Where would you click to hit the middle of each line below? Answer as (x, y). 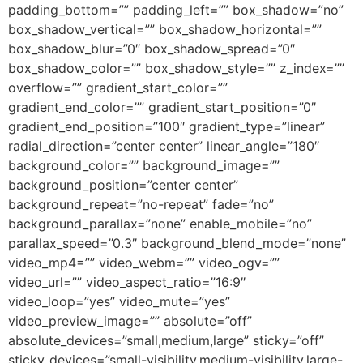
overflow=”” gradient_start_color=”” (118, 88)
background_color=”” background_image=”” (144, 165)
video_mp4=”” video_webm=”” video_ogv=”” (144, 263)
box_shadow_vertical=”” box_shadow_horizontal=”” (165, 29)
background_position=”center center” (123, 185)
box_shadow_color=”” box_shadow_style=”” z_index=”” (176, 68)
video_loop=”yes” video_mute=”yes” (119, 301)
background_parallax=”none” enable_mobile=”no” (160, 224)
